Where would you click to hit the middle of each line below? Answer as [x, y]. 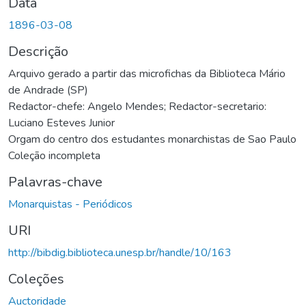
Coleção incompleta [54, 155]
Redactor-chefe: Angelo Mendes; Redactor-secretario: [137, 106]
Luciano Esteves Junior [61, 123]
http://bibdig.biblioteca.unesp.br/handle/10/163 [120, 252]
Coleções [36, 279]
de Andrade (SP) [48, 90]
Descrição [38, 51]
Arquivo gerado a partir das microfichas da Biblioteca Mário [147, 73]
